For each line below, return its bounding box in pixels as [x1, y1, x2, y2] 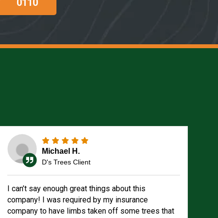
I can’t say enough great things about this [7, 184, 146, 193]
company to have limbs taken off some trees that [7, 206, 175, 216]
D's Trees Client [42, 158, 91, 166]
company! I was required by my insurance [7, 195, 148, 204]
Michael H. [42, 146, 80, 155]
